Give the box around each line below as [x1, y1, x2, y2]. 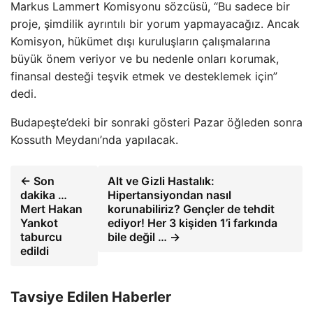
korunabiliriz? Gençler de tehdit [107, 202, 275, 216]
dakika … [20, 188, 67, 202]
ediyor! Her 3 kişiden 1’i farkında [107, 216, 277, 230]
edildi [20, 244, 49, 258]
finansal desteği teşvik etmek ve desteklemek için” [10, 69, 277, 83]
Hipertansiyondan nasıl [107, 188, 231, 202]
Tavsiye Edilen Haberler [10, 289, 171, 305]
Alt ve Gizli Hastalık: [107, 174, 214, 188]
